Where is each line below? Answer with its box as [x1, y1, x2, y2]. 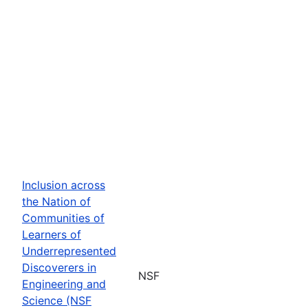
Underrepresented [22, 243, 116, 258]
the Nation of [22, 194, 91, 208]
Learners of [22, 227, 81, 241]
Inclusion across [22, 177, 105, 192]
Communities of [22, 210, 104, 225]
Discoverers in [22, 260, 96, 274]
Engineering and [22, 276, 106, 291]
